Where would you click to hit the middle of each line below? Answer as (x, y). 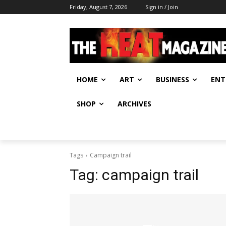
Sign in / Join (162, 7)
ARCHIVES (134, 103)
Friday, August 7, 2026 (98, 7)
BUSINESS (173, 79)
